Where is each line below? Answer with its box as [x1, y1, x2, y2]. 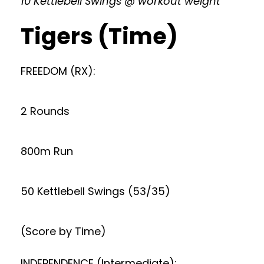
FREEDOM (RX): [21, 64, 95, 78]
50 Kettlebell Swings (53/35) [21, 184, 170, 199]
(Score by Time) [21, 224, 106, 239]
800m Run [21, 144, 73, 159]
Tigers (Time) [21, 21, 178, 52]
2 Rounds [21, 104, 70, 118]
